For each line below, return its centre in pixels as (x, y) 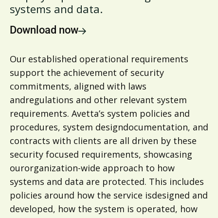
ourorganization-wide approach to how (92, 168)
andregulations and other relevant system (98, 100)
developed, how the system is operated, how (104, 209)
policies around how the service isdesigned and (109, 195)
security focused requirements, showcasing (101, 154)
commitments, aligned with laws (78, 86)
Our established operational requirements (99, 59)
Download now (44, 30)
